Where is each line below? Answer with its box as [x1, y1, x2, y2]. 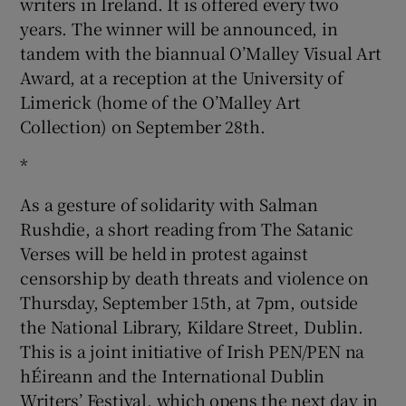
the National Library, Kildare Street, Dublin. [20, 314, 363, 338]
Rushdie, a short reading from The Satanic [20, 216, 354, 240]
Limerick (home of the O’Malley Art [20, 89, 301, 113]
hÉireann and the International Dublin [20, 362, 325, 387]
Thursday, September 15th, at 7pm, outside [20, 289, 359, 314]
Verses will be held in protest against [20, 240, 308, 265]
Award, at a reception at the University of [20, 64, 344, 89]
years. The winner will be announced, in [20, 15, 338, 40]
